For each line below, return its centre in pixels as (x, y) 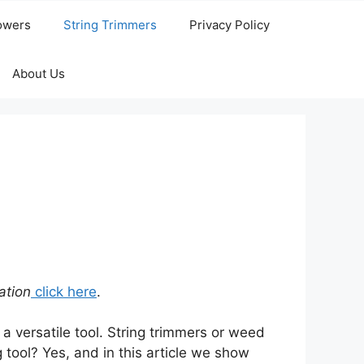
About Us (38, 74)
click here (64, 291)
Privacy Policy (230, 25)
